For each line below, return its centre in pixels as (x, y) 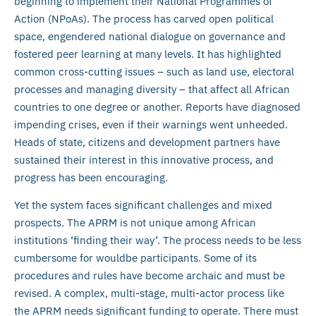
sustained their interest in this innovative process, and (144, 159)
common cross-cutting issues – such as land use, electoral (154, 71)
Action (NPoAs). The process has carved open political (144, 18)
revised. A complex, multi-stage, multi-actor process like (149, 293)
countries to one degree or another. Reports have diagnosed (157, 107)
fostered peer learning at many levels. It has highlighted (148, 54)
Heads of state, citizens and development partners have (147, 142)
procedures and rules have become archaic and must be (150, 276)
